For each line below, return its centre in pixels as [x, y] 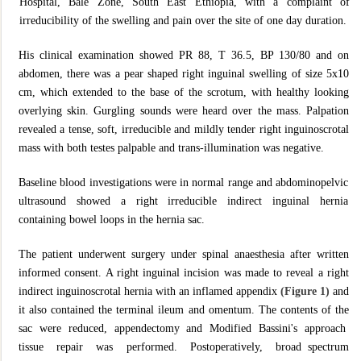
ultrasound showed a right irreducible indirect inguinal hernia [183, 201]
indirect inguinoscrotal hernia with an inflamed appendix [149, 291]
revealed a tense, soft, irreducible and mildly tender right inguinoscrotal [184, 129]
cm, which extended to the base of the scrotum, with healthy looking [184, 92]
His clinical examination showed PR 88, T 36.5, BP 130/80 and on [184, 55]
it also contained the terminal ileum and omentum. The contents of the [184, 309]
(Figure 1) [305, 291]
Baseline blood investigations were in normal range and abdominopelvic [183, 182]
